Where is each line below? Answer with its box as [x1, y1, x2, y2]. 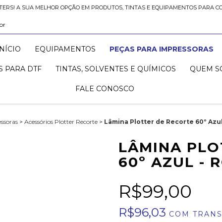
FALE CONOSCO [75, 84, 135, 93]
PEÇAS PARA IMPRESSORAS [109, 45, 214, 54]
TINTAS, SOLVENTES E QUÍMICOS [55, 64, 176, 73]
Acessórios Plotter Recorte [24, 118, 98, 125]
